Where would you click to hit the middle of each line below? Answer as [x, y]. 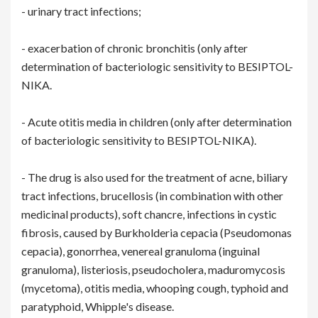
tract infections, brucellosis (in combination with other [152, 196]
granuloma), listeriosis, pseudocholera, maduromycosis [153, 270]
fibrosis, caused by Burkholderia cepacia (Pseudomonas [157, 233]
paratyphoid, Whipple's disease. [98, 307]
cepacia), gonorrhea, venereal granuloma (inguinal [141, 251]
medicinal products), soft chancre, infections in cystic [149, 214]
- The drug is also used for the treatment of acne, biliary [154, 177]
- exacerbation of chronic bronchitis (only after [135, 48]
